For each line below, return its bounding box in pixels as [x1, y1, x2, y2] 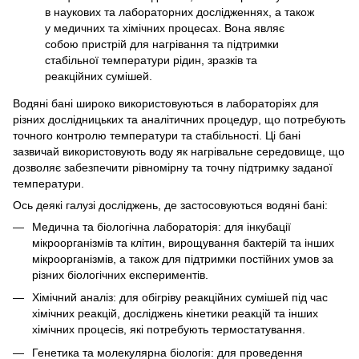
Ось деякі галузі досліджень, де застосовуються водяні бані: [13, 199, 328, 212]
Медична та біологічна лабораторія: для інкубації [32, 220, 291, 233]
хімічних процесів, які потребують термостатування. [32, 323, 305, 337]
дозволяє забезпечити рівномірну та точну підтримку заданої [13, 161, 333, 174]
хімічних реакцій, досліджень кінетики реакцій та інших [32, 307, 318, 321]
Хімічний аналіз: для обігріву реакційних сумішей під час [32, 291, 328, 305]
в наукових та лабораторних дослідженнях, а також [45, 6, 314, 18]
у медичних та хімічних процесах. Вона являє [45, 22, 284, 34]
